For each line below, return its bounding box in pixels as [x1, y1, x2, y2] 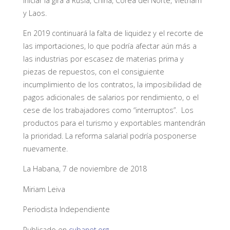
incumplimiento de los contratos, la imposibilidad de [23, 80, 202, 89]
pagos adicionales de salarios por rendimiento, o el [23, 92, 199, 102]
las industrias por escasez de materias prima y [23, 54, 184, 64]
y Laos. [23, 8, 47, 18]
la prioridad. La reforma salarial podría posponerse [23, 131, 197, 141]
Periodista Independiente [23, 204, 110, 215]
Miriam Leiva [23, 184, 65, 194]
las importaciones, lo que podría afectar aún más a [23, 41, 197, 51]
